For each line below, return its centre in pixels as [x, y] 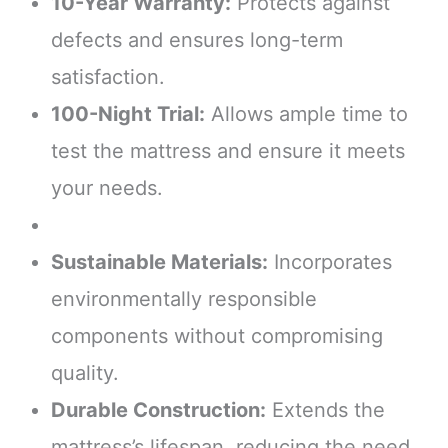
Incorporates [329, 261]
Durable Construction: [158, 409]
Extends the [325, 409]
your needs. [106, 187]
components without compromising [216, 335]
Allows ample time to [306, 113]
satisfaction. [107, 76]
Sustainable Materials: [159, 261]
